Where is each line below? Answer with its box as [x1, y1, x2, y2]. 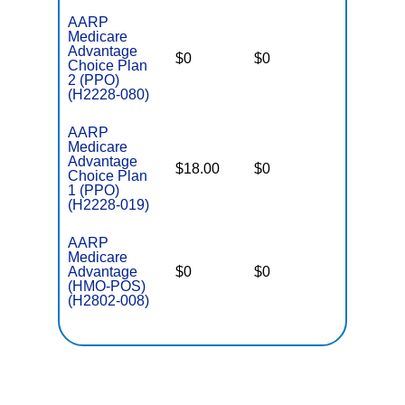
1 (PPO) [68, 183, 120, 198]
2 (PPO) [68, 72, 120, 88]
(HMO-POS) [68, 278, 146, 294]
